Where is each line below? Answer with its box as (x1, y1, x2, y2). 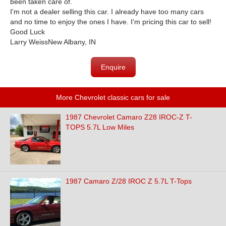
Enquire (101, 63, 126, 71)
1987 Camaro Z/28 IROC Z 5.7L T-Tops (66, 177, 192, 185)
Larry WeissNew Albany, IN (10, 38, 96, 46)
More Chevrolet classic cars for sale (56, 93, 170, 101)
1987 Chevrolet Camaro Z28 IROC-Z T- (66, 113, 192, 121)
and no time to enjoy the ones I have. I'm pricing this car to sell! (10, 18, 211, 26)
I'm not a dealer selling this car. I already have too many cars (10, 8, 204, 16)
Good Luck (10, 28, 45, 36)
